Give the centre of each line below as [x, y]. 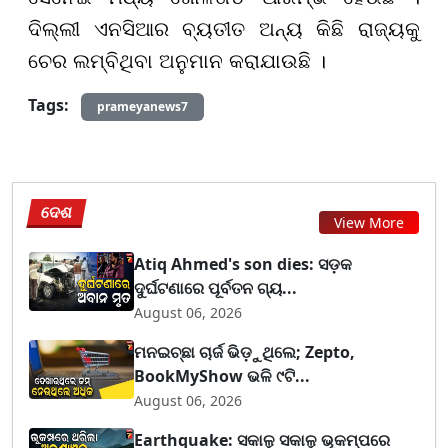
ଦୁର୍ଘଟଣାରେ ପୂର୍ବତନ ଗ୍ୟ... [216, 288]
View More [369, 222]
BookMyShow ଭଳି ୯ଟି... [222, 376]
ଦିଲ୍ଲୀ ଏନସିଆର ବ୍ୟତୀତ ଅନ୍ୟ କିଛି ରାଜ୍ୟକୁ [224, 29]
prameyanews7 [142, 107]
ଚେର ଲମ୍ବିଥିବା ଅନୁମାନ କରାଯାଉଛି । [177, 61]
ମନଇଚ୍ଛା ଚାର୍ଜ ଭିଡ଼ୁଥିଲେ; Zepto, [245, 352]
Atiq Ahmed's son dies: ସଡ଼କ [243, 264]
